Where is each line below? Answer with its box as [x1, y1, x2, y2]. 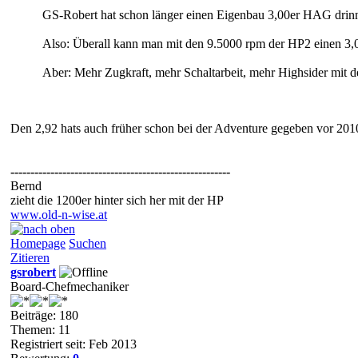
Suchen [69, 236, 106, 250]
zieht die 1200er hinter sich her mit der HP [10, 193, 224, 207]
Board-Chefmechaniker [10, 279, 129, 293]
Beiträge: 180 [10, 308, 78, 322]
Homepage [10, 236, 66, 250]
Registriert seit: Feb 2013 [10, 336, 137, 351]
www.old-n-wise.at [10, 207, 107, 221]
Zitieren [10, 250, 50, 265]
